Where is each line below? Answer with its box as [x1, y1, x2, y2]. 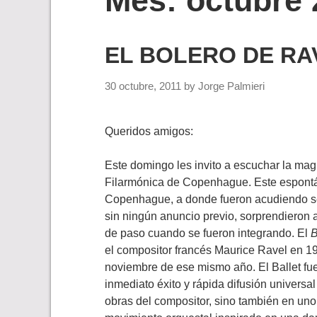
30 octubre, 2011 [105, 81, 181, 93]
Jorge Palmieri [198, 81, 265, 93]
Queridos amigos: [105, 125, 193, 138]
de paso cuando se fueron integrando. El [105, 227, 311, 240]
